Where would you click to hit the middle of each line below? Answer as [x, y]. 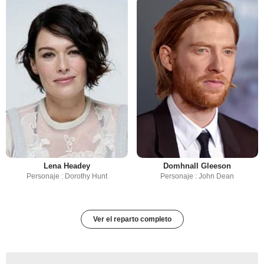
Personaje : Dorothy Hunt [67, 176]
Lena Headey [67, 166]
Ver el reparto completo [132, 220]
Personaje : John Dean [197, 176]
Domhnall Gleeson [197, 166]
